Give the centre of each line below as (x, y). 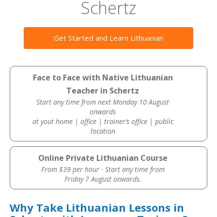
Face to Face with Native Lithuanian (103, 77)
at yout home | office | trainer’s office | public (103, 121)
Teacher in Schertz (103, 91)
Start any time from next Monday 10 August (103, 102)
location (103, 131)
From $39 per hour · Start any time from (103, 169)
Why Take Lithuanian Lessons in (97, 207)
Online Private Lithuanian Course (103, 158)
